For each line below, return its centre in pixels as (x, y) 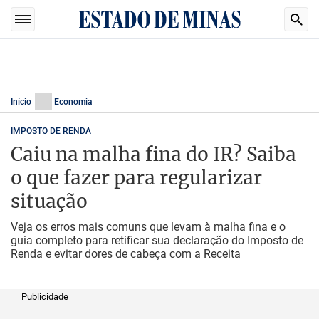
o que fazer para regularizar (136, 178)
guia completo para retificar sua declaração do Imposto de (157, 240)
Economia (73, 102)
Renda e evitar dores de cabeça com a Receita (126, 254)
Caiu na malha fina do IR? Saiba (153, 154)
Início (21, 102)
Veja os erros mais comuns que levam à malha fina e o (148, 227)
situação (49, 201)
